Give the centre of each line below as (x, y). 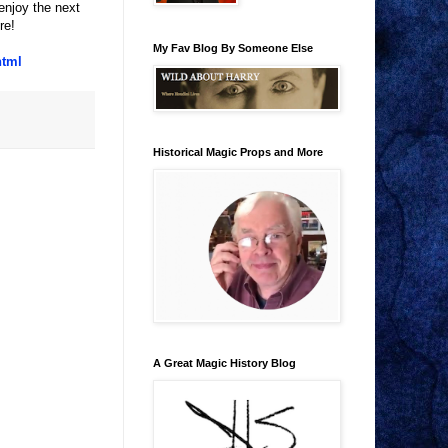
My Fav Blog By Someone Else (233, 48)
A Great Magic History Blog (224, 363)
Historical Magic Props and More (238, 152)
